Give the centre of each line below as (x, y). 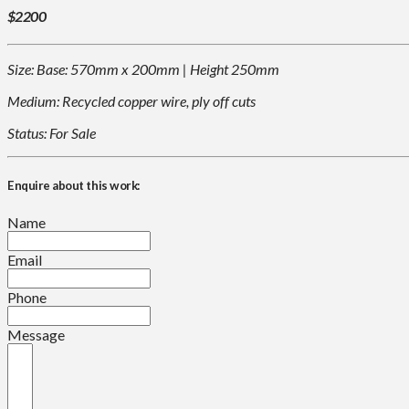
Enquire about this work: (74, 186)
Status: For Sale (52, 133)
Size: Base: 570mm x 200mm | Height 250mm (143, 69)
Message (36, 334)
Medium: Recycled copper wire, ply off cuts (131, 101)
